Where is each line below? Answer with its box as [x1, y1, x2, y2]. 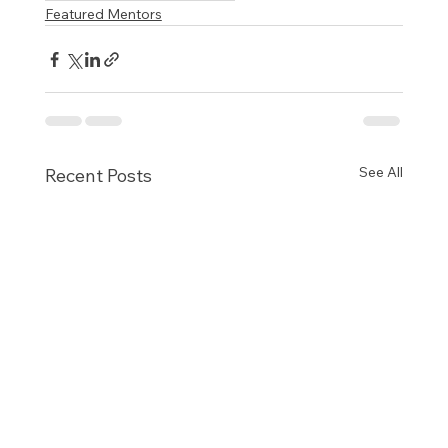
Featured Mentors [44, 5, 162, 24]
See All [359, 163, 404, 182]
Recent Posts [44, 164, 152, 188]
